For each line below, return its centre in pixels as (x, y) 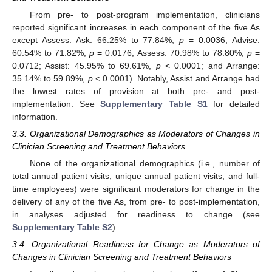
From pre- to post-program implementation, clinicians (144, 14)
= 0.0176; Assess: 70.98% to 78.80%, (171, 53)
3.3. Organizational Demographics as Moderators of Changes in (136, 134)
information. (35, 116)
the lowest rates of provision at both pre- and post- (136, 91)
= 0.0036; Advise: (222, 40)
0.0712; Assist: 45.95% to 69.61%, (84, 65)
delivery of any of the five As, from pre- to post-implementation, (136, 202)
